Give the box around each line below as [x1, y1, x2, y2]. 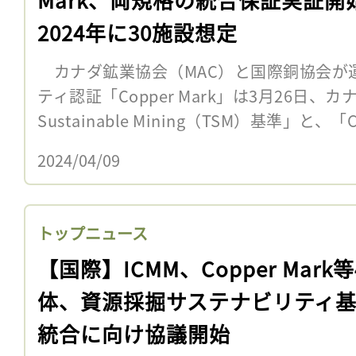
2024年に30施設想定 [37, 17, 238, 47]
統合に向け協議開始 [37, 318, 230, 348]
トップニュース [37, 221, 148, 245]
